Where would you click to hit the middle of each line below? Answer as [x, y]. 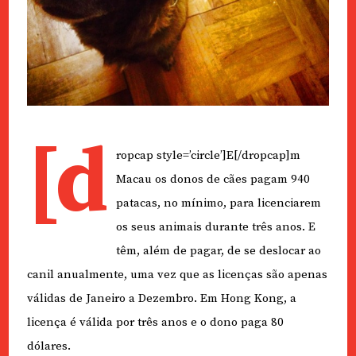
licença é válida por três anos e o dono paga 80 [155, 323]
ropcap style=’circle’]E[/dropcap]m [208, 156]
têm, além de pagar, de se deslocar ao [218, 251]
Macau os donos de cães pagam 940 [213, 180]
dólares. [48, 346]
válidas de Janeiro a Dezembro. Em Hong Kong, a [161, 299]
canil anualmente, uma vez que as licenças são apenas [177, 275]
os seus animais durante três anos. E [215, 227]
